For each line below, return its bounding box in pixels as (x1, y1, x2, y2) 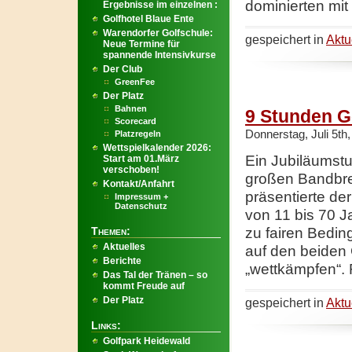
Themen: (91, 225, 130, 237)
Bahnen (115, 104, 147, 113)
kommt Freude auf (103, 280, 185, 291)
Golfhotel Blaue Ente (103, 13, 194, 24)
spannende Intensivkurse (103, 49, 216, 60)
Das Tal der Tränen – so (103, 269, 207, 280)
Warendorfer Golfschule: (103, 27, 213, 38)
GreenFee (115, 77, 155, 86)
